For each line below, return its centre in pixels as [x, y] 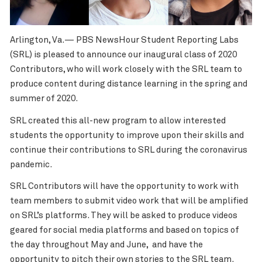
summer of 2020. [44, 99]
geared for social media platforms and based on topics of [124, 230]
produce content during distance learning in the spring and [128, 84]
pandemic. [31, 164]
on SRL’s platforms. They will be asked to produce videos [123, 216]
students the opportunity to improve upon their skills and [127, 135]
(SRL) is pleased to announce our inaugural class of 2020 [123, 55]
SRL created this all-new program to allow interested [118, 120]
